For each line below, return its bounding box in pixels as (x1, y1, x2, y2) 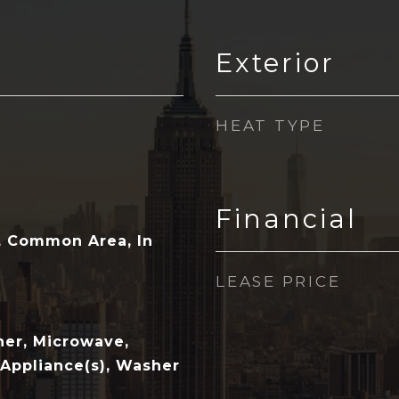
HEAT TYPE (216, 117, 325, 134)
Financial (216, 203, 357, 234)
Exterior (216, 47, 335, 78)
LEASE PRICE (216, 273, 341, 290)
